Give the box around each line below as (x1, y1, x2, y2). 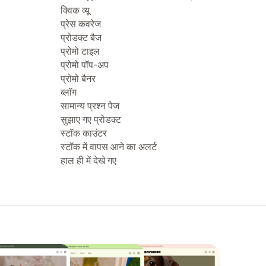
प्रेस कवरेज (61, 18, 101, 30)
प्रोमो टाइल (61, 45, 100, 57)
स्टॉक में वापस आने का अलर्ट (61, 141, 157, 153)
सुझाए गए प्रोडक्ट (61, 113, 121, 125)
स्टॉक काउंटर (61, 127, 107, 139)
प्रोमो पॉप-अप (61, 59, 109, 71)
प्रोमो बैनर (61, 72, 96, 84)
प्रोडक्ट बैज (61, 31, 102, 43)
